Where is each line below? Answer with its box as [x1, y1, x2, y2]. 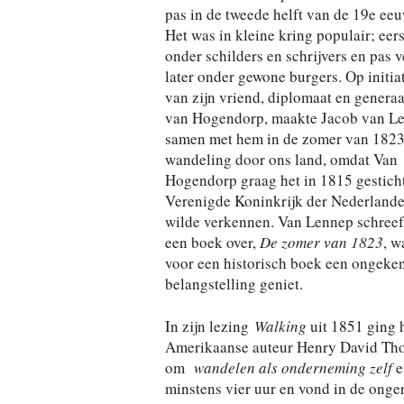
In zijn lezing [164, 316, 254, 336]
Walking [253, 316, 307, 336]
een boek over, [164, 232, 260, 252]
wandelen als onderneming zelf [193, 357, 392, 378]
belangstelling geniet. [164, 273, 303, 294]
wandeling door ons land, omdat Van [164, 149, 398, 170]
